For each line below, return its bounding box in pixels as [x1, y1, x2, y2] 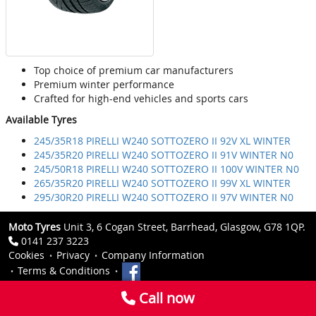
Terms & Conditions [18, 264, 110, 278]
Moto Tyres [8, 220, 61, 234]
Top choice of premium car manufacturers [34, 63, 233, 78]
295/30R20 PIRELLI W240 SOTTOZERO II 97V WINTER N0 [34, 190, 293, 205]
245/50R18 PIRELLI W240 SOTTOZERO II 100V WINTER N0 [34, 162, 299, 176]
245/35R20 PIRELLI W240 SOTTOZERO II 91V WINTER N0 [34, 148, 293, 162]
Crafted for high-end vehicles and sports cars [34, 92, 248, 106]
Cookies [8, 248, 44, 262]
